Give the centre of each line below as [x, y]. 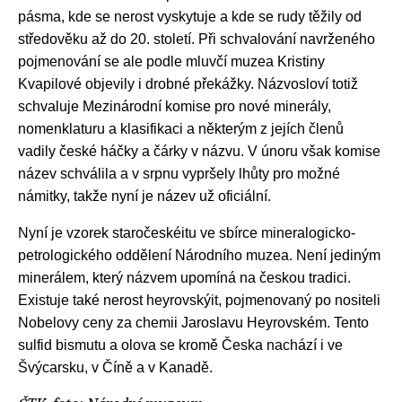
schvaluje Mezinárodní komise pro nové [146, 107]
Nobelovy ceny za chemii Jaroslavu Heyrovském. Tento [193, 323]
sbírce [238, 233]
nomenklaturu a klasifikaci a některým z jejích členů [181, 129]
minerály [301, 107]
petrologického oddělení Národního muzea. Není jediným [199, 256]
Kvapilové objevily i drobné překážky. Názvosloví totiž [188, 84]
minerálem [52, 278]
